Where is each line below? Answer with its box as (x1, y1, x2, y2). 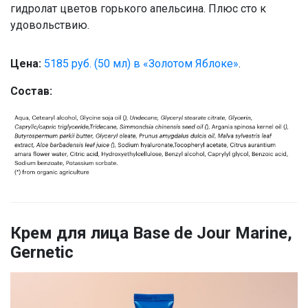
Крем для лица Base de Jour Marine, (10, 223, 292, 243)
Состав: (10, 84, 52, 98)
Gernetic (10, 242, 74, 262)
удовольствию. (10, 18, 89, 32)
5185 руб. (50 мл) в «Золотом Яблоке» (44, 56, 239, 70)
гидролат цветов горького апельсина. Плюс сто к (10, 1, 266, 15)
